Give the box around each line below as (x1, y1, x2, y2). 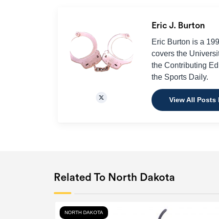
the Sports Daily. (151, 72, 208, 81)
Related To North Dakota (53, 172, 175, 183)
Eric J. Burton (151, 21, 207, 30)
